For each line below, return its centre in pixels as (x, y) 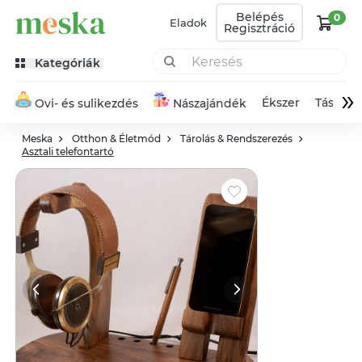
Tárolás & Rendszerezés (236, 139)
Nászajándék (209, 103)
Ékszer (281, 102)
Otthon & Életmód (116, 139)
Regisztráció (260, 28)
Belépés (259, 17)
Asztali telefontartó (67, 152)
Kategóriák (67, 63)
